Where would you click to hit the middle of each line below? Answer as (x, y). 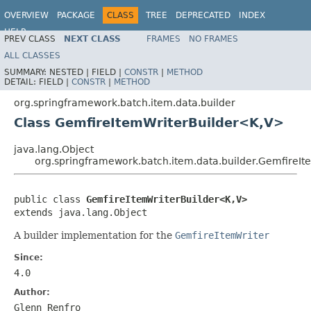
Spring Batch (271, 39)
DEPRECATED (203, 15)
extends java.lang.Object (81, 212)
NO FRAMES (213, 39)
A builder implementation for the (94, 235)
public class (50, 199)
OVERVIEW (26, 15)
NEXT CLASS (92, 39)
